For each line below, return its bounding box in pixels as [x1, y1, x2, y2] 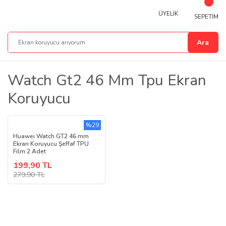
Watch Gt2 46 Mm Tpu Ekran [8, 70, 206, 91]
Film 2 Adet [13, 147, 46, 155]
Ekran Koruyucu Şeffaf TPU [13, 140, 89, 148]
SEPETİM [194, 13, 218, 21]
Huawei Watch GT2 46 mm [13, 132, 89, 140]
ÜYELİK [158, 9, 178, 18]
